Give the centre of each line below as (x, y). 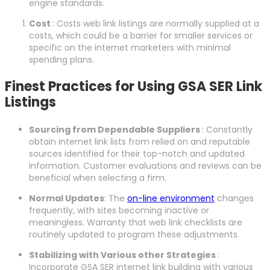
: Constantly (227, 130)
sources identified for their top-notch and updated (137, 154)
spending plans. (61, 60)
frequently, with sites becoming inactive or (119, 211)
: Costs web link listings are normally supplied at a (156, 24)
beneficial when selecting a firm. (98, 178)
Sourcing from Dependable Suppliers (115, 130)
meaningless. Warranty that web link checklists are (136, 223)
